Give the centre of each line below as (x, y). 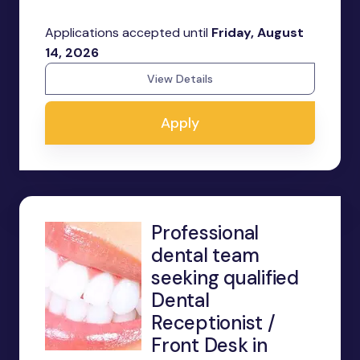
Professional (205, 233)
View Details (180, 79)
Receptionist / (213, 323)
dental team (205, 255)
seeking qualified (225, 278)
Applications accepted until (128, 33)
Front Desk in (209, 345)
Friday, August (258, 33)
